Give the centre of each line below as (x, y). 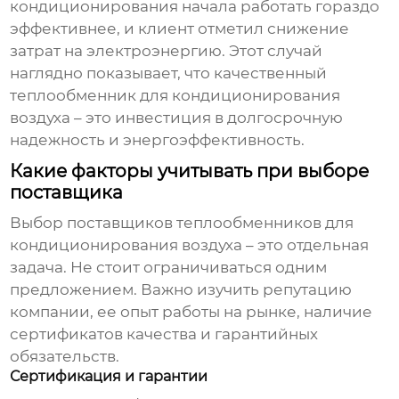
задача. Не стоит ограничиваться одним (169, 268)
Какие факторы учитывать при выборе (190, 171)
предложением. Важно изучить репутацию (181, 290)
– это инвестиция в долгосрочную (207, 118)
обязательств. (65, 357)
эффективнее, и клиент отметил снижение (180, 29)
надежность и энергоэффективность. (158, 140)
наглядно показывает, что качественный (169, 73)
